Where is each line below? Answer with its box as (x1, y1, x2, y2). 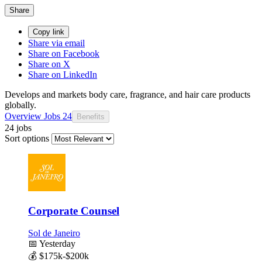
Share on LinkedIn (28, 69, 97, 80)
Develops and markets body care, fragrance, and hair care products (5, 89, 250, 99)
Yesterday (37, 239, 75, 249)
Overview (5, 111, 42, 121)
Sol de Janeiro (28, 228, 80, 239)
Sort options (5, 133, 49, 143)
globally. (5, 99, 36, 110)
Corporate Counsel (28, 204, 119, 217)
